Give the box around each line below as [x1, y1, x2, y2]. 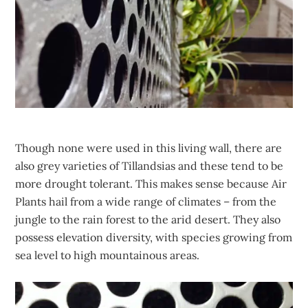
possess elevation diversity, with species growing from [15, 230, 293, 245]
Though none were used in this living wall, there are [15, 141, 283, 155]
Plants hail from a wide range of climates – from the [15, 195, 277, 209]
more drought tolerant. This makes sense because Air [15, 177, 287, 191]
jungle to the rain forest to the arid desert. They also [15, 212, 281, 227]
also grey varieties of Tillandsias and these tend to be [15, 159, 284, 173]
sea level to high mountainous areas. [15, 248, 200, 263]
